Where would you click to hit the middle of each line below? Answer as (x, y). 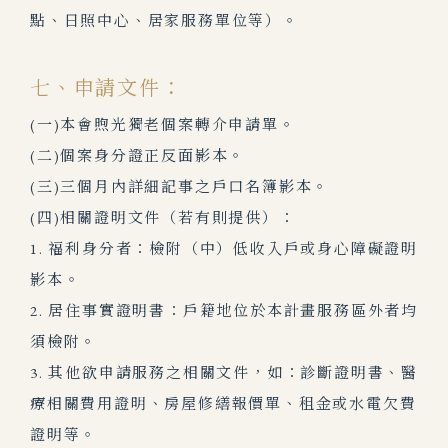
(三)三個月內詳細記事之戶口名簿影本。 (180, 186)
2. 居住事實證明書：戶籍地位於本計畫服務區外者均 (224, 310)
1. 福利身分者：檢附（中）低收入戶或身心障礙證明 (224, 248)
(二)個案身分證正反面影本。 (138, 155)
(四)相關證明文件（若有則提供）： (163, 217)
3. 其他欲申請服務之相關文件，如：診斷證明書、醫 (224, 372)
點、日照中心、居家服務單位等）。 (164, 20)
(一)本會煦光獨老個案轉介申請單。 (163, 124)
